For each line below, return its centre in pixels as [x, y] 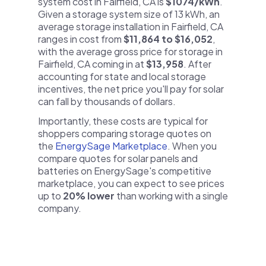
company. [60, 208]
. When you [192, 146]
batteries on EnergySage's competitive [125, 171]
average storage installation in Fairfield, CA [131, 26]
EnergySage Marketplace [111, 146]
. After [197, 64]
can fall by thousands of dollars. [107, 101]
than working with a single [171, 196]
